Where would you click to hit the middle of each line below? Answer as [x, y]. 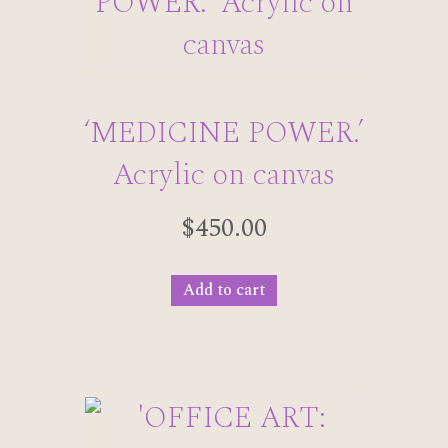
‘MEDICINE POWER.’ [224, 132]
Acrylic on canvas [224, 174]
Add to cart [224, 289]
